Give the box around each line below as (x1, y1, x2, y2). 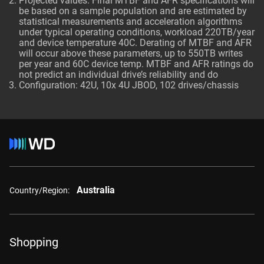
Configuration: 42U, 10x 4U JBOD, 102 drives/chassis (19, 80, 239, 91)
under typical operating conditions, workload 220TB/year (19, 27, 255, 38)
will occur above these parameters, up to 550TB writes (19, 48, 243, 59)
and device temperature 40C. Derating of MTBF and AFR (19, 37, 252, 48)
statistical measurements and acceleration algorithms (19, 16, 242, 27)
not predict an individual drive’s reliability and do (19, 69, 220, 80)
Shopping (9, 235, 58, 249)
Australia (77, 184, 115, 196)
